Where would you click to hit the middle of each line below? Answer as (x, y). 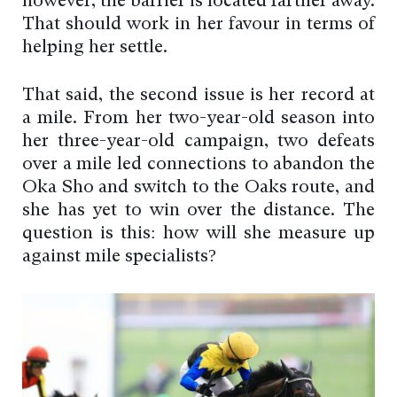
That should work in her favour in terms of (198, 25)
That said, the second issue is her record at (198, 96)
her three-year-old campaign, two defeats (198, 142)
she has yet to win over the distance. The (198, 211)
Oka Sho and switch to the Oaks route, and (198, 188)
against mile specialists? (119, 257)
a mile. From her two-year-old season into (198, 119)
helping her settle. (95, 48)
